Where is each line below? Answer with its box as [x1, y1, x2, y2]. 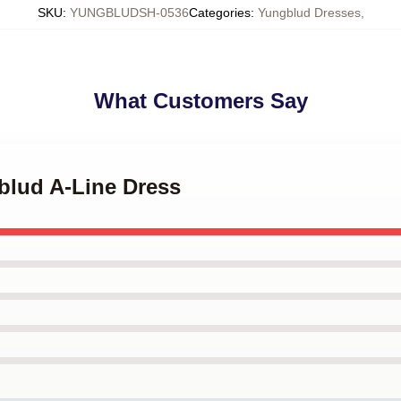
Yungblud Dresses [257, 5, 361, 20]
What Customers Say [93, 89, 308, 113]
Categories [188, 5, 251, 20]
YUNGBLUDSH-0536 [69, 5, 189, 20]
